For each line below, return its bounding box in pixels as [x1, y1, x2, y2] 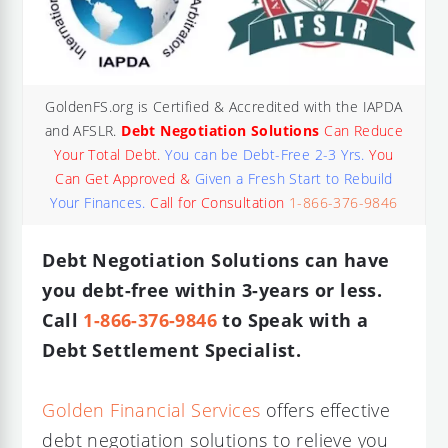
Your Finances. [50, 192, 146, 212]
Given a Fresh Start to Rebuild [194, 168, 393, 188]
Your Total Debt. [54, 144, 161, 164]
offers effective [260, 397, 391, 422]
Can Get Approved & [55, 168, 195, 188]
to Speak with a [217, 307, 369, 332]
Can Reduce [319, 120, 404, 140]
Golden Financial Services [42, 397, 261, 422]
